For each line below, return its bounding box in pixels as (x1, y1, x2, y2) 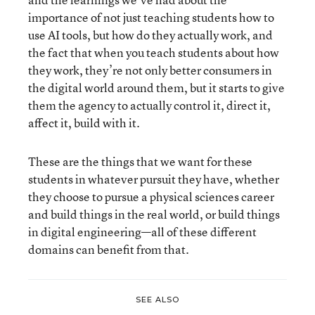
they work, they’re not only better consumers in (28, 61, 272, 78)
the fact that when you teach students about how (28, 44, 279, 60)
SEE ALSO (135, 295, 180, 305)
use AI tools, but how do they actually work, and (28, 26, 273, 43)
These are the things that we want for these (28, 153, 252, 169)
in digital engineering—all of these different (28, 223, 257, 240)
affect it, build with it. (28, 114, 140, 131)
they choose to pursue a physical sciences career (28, 188, 274, 205)
